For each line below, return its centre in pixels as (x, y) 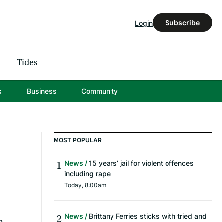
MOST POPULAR (78, 140)
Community (99, 91)
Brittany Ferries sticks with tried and (148, 216)
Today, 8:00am (85, 185)
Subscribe (182, 22)
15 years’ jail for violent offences (141, 163)
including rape (87, 174)
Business (41, 91)
